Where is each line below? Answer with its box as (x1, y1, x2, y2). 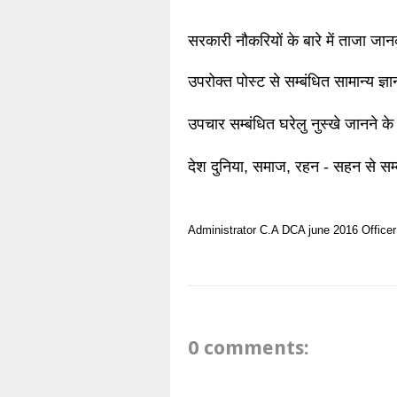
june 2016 (308, 223, 358, 237)
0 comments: (188, 336, 309, 359)
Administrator (188, 223, 256, 237)
